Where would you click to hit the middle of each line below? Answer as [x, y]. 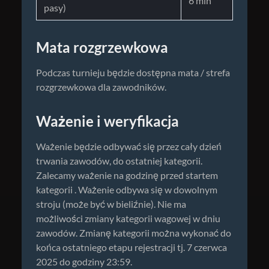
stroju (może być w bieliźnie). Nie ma [111, 204]
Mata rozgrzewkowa [102, 48]
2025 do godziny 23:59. [84, 262]
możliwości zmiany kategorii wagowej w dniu [128, 219]
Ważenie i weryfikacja [107, 122]
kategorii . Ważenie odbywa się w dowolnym [127, 190]
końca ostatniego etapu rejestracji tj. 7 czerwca [131, 248]
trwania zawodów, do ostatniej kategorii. [119, 161]
